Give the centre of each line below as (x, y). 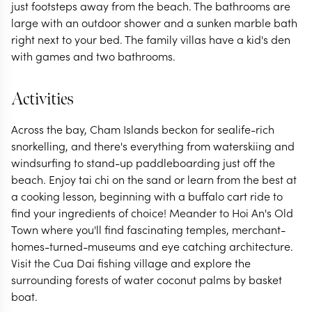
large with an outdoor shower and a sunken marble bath (154, 22)
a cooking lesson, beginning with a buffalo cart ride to (147, 196)
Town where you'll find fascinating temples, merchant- (148, 229)
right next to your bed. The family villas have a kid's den (151, 39)
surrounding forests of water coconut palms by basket (147, 279)
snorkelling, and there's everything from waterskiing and (153, 146)
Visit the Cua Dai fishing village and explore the (131, 263)
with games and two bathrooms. (93, 56)
